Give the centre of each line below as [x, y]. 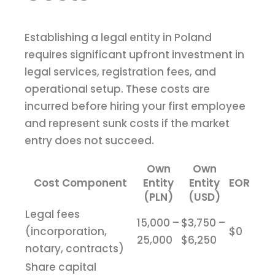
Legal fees [52, 215]
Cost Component [80, 183]
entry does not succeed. [89, 141]
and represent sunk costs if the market [127, 124]
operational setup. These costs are [117, 89]
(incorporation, [66, 232]
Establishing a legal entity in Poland [118, 38]
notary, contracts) [75, 249]
